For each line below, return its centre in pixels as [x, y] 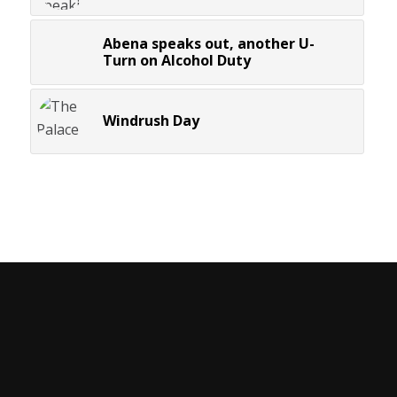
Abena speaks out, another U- [208, 43]
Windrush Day [151, 120]
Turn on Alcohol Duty [176, 60]
